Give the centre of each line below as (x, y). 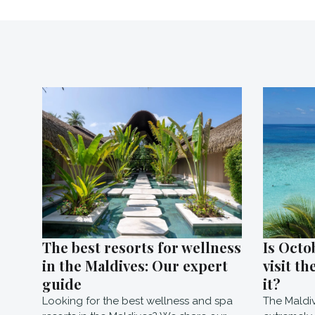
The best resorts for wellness (142, 247)
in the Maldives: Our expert (135, 265)
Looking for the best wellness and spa (137, 301)
